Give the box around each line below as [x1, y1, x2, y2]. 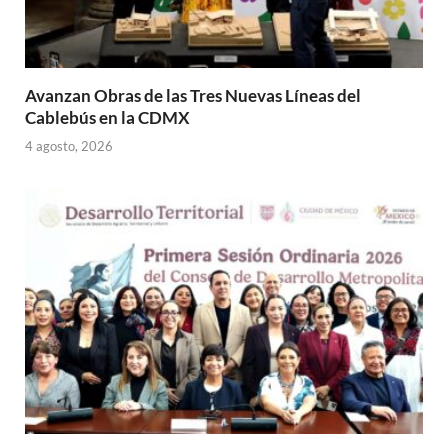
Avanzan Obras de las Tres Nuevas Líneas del [25, 84, 361, 106]
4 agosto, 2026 [25, 138, 113, 155]
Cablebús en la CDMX [25, 106, 190, 128]
